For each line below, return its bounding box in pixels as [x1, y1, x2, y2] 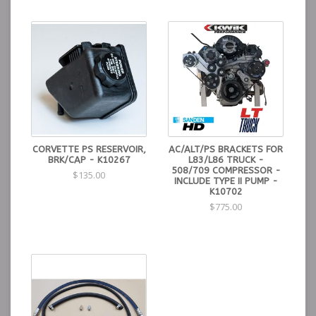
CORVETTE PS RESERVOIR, [32, 144, 146, 154]
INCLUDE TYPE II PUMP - [174, 176, 278, 186]
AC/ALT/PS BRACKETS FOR [169, 144, 283, 154]
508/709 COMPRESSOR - [171, 165, 281, 176]
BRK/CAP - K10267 [47, 154, 130, 165]
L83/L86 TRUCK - [188, 154, 264, 165]
